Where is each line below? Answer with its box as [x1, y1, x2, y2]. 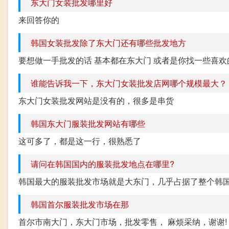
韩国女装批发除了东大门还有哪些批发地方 [31, 36, 186, 49]
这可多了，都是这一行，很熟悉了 [18, 134, 141, 147]
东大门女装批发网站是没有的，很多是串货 [18, 94, 174, 106]
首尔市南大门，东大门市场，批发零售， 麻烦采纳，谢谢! [18, 215, 227, 227]
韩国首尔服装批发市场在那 [31, 198, 129, 210]
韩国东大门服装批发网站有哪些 [31, 117, 145, 129]
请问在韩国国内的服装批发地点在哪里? [31, 157, 174, 170]
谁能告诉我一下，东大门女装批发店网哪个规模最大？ [31, 77, 227, 89]
